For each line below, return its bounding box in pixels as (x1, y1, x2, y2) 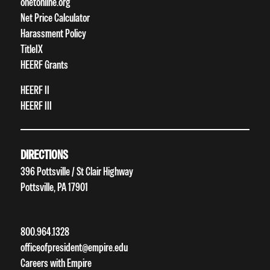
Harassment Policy (20, 27, 86, 41)
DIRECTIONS (20, 146, 68, 163)
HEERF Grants (20, 58, 68, 72)
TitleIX (20, 42, 43, 57)
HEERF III (20, 99, 52, 113)
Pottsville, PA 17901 (20, 180, 88, 195)
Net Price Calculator (20, 11, 90, 25)
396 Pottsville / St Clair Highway (20, 165, 133, 179)
